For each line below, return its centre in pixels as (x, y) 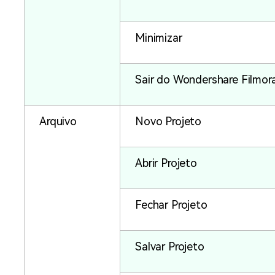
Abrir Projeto (166, 163)
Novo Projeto (168, 122)
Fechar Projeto (171, 205)
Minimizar (159, 38)
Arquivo (58, 122)
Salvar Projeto (170, 247)
